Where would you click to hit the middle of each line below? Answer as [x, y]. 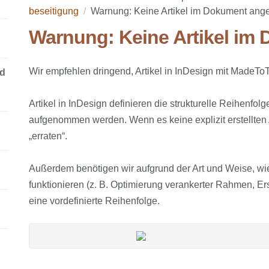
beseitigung [53, 11]
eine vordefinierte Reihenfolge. [94, 201]
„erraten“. [48, 136]
